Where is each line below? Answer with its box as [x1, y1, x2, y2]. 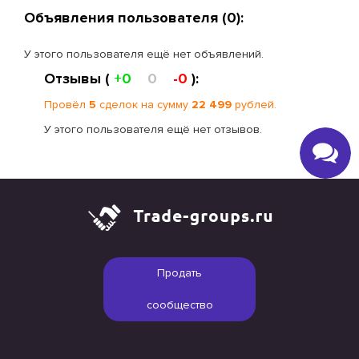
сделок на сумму [96, 98, 192, 112]
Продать [157, 266, 202, 280]
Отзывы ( [44, 70, 114, 88]
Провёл [44, 98, 89, 112]
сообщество [146, 298, 213, 313]
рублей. [232, 98, 276, 112]
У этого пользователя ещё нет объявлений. [24, 47, 264, 62]
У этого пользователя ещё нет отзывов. [44, 123, 262, 137]
